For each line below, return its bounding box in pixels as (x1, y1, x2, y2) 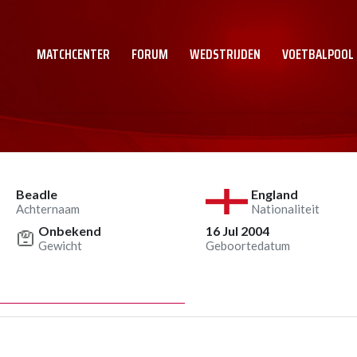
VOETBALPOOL (282, 44, 354, 65)
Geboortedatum (206, 238, 290, 253)
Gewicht (38, 238, 82, 253)
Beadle (16, 186, 57, 202)
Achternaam (16, 202, 80, 216)
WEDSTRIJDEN (190, 44, 261, 65)
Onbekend (38, 223, 101, 238)
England (251, 186, 299, 202)
